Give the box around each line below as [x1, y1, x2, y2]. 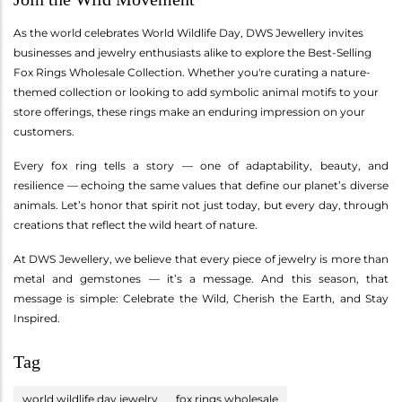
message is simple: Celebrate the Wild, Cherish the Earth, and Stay [13, 291, 389, 305]
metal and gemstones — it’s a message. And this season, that [13, 271, 389, 285]
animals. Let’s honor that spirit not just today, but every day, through [13, 197, 389, 212]
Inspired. [13, 310, 60, 325]
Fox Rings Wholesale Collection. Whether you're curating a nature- [13, 65, 371, 79]
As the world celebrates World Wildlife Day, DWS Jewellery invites [13, 25, 363, 39]
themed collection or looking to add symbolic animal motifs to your [13, 84, 379, 99]
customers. [13, 124, 74, 138]
